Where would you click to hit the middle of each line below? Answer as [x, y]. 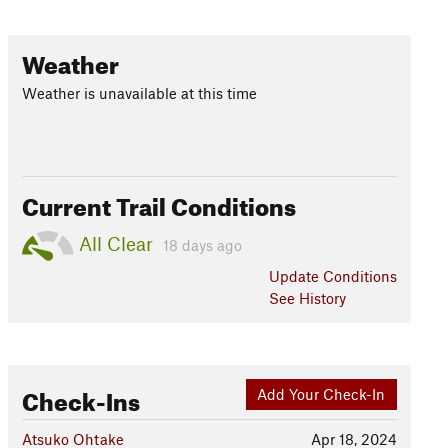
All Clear [115, 243]
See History [307, 298]
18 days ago [202, 244]
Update [295, 276]
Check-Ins [80, 398]
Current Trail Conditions [158, 203]
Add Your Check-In [321, 394]
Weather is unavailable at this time [139, 93]
